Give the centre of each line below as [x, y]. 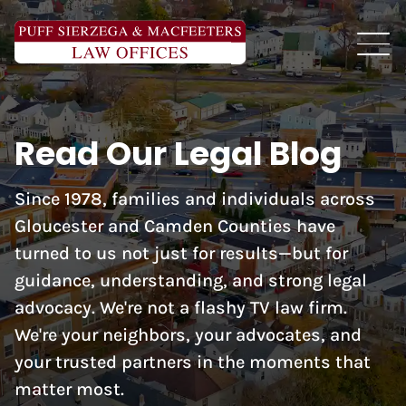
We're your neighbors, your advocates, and [188, 335]
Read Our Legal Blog [178, 153]
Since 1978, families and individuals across [194, 199]
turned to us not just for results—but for [181, 253]
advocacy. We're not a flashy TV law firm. [180, 308]
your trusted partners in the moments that [192, 362]
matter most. [69, 389]
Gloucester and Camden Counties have [174, 226]
